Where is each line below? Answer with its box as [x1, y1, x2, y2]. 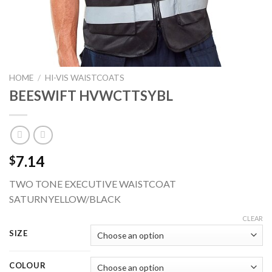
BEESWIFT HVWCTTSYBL [9, 87, 173, 104]
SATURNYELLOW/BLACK [9, 193, 121, 205]
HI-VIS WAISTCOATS [45, 73, 125, 83]
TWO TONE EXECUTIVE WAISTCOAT [9, 178, 176, 190]
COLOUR [9, 260, 46, 271]
